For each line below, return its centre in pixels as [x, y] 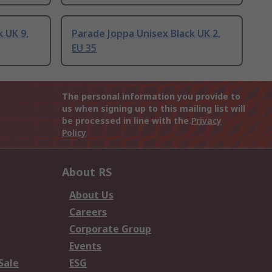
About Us [91, 195]
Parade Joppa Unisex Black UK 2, [146, 34]
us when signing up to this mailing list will [154, 109]
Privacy [206, 121]
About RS [87, 172]
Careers [88, 212]
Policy [74, 133]
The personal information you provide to [151, 97]
